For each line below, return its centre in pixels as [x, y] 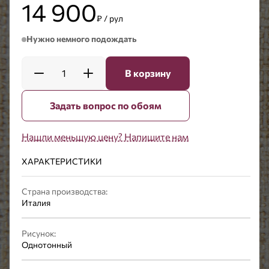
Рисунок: [39, 233]
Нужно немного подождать [82, 39]
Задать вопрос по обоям [106, 105]
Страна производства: [65, 191]
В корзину [148, 73]
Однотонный [47, 245]
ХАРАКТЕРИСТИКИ [62, 161]
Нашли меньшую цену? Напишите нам [105, 137]
